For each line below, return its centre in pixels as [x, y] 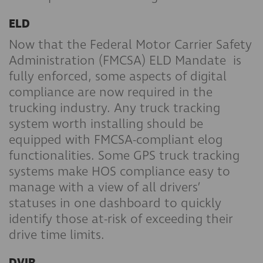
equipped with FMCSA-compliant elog [116, 140]
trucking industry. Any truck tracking [114, 108]
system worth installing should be [106, 124]
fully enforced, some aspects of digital [118, 76]
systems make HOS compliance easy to [119, 171]
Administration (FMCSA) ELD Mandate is [125, 60]
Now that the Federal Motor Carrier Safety [130, 45]
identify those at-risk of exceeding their [121, 219]
